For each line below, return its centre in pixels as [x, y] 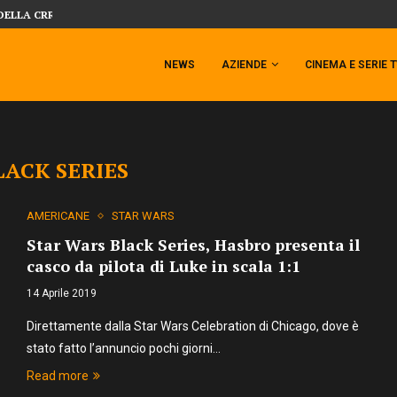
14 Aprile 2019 [61, 293]
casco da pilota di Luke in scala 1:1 [163, 266]
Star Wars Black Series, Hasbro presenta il [193, 245]
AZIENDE [244, 65]
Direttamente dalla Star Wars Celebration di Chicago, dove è [192, 326]
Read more [57, 376]
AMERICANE [58, 216]
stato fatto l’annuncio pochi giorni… [123, 348]
